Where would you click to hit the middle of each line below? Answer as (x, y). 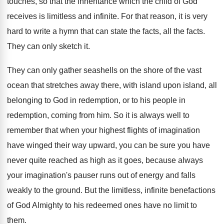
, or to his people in (152, 100)
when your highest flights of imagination (130, 130)
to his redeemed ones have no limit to (131, 205)
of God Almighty (35, 205)
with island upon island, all (170, 85)
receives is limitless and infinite (62, 16)
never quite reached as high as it (64, 160)
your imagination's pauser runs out (68, 175)
